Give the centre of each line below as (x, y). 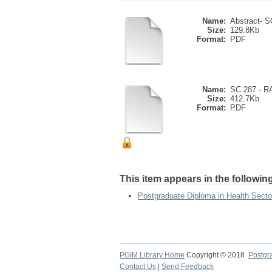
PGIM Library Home (152, 255)
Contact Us (138, 267)
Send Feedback (188, 267)
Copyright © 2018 (216, 255)
